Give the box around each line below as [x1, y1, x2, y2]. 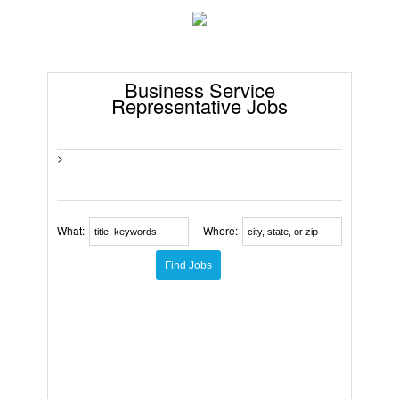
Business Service [124, 76, 275, 104]
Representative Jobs [111, 92, 288, 120]
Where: [203, 223, 238, 239]
